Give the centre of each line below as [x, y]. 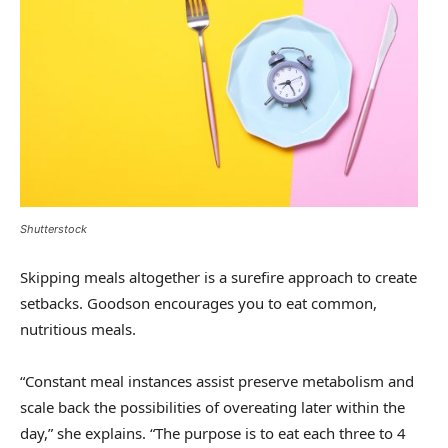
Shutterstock [53, 229]
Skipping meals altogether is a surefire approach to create [218, 277]
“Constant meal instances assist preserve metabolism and [217, 381]
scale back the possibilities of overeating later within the [212, 407]
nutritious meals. [78, 329]
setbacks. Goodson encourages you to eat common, [198, 303]
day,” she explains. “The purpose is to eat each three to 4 [213, 433]
